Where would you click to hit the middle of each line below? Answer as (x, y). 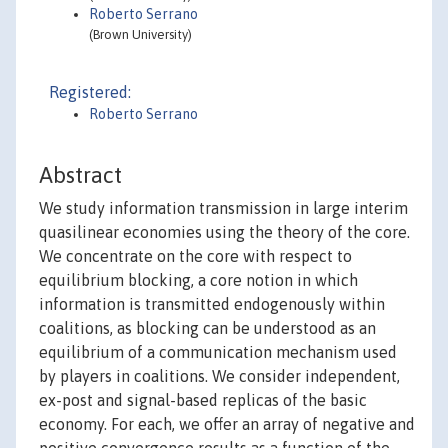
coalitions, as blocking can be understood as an (207, 328)
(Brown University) (140, 34)
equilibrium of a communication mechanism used (218, 352)
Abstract (80, 175)
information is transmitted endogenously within (212, 304)
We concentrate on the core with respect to (195, 256)
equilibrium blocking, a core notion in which (198, 280)
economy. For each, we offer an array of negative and (227, 424)
